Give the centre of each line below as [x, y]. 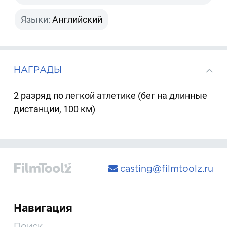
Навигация [43, 208]
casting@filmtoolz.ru [165, 169]
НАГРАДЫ [38, 69]
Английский [78, 20]
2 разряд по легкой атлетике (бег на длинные [111, 96]
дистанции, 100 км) [55, 109]
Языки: [36, 20]
